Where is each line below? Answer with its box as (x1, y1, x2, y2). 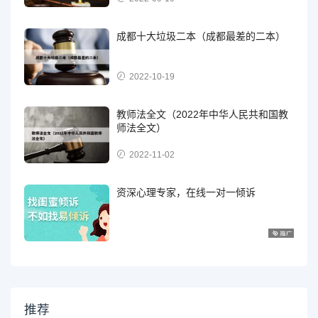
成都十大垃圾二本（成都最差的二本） (116, 31, 286, 43)
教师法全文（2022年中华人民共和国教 (116, 109, 289, 121)
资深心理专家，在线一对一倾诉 (116, 187, 256, 199)
